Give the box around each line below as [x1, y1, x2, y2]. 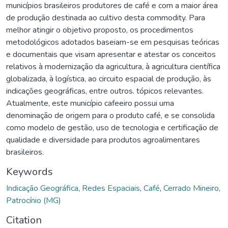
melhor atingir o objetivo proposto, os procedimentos [6, 24, 193, 36]
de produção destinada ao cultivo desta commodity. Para [6, 12, 205, 24]
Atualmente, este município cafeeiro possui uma [6, 98, 174, 109]
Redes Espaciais [82, 183, 140, 194]
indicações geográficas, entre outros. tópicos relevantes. [6, 85, 204, 97]
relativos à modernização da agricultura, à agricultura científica [6, 61, 220, 73]
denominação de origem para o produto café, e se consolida [6, 110, 215, 122]
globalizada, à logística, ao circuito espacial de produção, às [6, 73, 211, 85]
